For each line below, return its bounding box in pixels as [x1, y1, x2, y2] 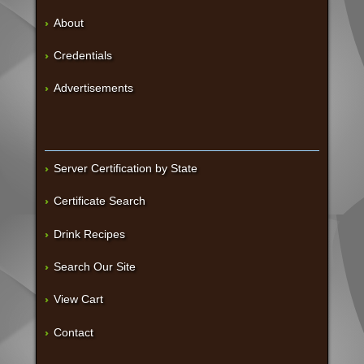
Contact [53, 325, 93, 339]
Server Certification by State [53, 161, 197, 175]
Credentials [53, 49, 112, 62]
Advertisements [53, 81, 133, 95]
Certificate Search [53, 194, 145, 208]
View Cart [53, 292, 103, 306]
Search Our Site [53, 259, 136, 273]
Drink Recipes [53, 227, 125, 240]
